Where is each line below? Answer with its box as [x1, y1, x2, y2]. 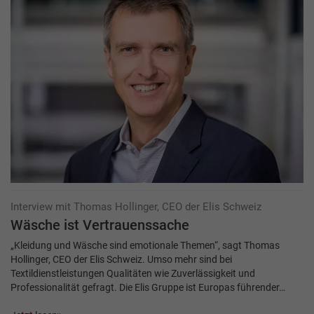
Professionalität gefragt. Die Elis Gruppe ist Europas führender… [11, 281, 285, 293]
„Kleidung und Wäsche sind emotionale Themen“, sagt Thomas [11, 239, 280, 251]
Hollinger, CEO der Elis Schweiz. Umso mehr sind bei [11, 253, 232, 265]
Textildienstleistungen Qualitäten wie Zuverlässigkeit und [11, 267, 255, 279]
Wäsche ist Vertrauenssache [11, 217, 189, 233]
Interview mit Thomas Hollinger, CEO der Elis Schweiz [11, 200, 261, 213]
